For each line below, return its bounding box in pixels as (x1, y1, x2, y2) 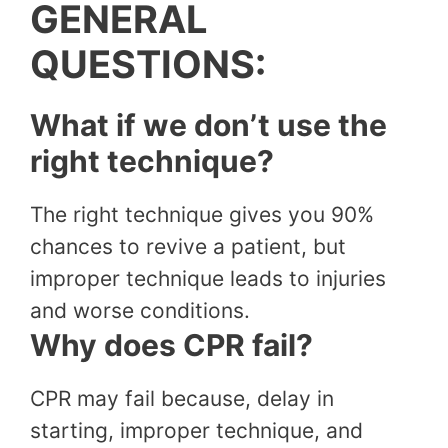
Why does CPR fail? (30, 327, 313, 364)
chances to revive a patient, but (30, 234, 346, 260)
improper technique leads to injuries (30, 266, 386, 292)
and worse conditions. (30, 298, 250, 324)
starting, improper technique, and (30, 418, 363, 444)
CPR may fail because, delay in (30, 386, 334, 412)
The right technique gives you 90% (30, 202, 374, 228)
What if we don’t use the (30, 107, 387, 144)
